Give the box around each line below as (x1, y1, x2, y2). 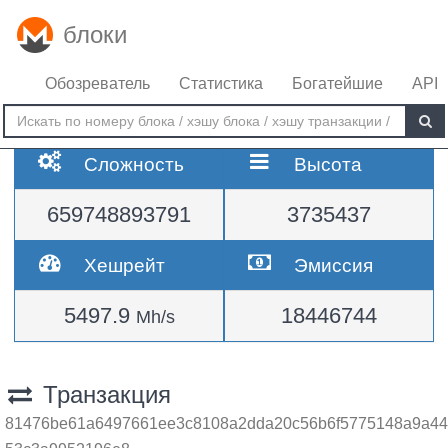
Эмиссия (294, 254, 374, 276)
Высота (294, 153, 363, 175)
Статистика (179, 75, 263, 92)
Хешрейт (84, 254, 166, 276)
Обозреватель (45, 75, 150, 92)
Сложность (84, 153, 185, 175)
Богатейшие (292, 75, 383, 92)
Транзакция (35, 381, 171, 408)
